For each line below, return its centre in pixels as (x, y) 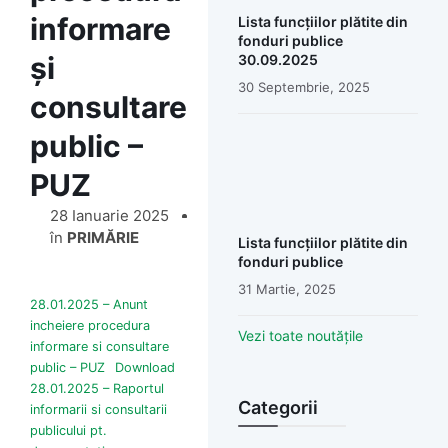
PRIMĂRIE (103, 237)
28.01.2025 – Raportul (97, 388)
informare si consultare (99, 346)
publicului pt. (68, 430)
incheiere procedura (90, 325)
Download (144, 367)
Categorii (277, 408)
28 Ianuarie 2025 (109, 215)
